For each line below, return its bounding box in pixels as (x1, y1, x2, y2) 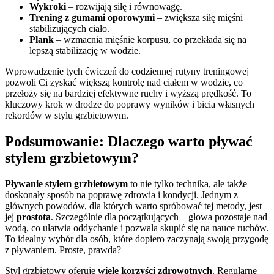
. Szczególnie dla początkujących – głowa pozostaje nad (51, 211, 267, 222)
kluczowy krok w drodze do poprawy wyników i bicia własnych (5, 98, 254, 109)
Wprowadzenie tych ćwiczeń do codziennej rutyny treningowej (5, 65, 249, 76)
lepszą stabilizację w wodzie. (29, 45, 141, 56)
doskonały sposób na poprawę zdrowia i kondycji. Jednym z (5, 189, 238, 200)
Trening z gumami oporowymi (29, 12, 155, 23)
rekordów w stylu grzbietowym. (5, 109, 128, 120)
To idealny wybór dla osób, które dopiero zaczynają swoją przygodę (5, 233, 268, 244)
